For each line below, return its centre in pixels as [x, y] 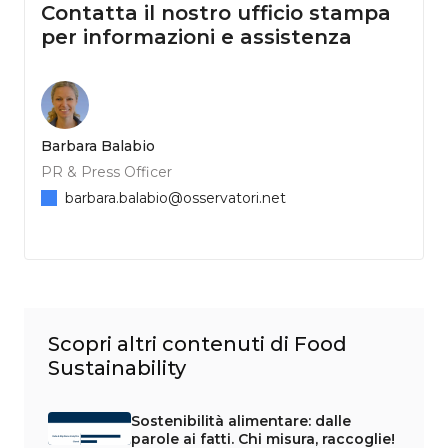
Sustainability [117, 367]
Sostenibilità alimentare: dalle [240, 420]
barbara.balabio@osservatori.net [175, 197]
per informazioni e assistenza [196, 36]
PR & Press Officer [106, 171]
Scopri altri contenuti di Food [197, 343]
